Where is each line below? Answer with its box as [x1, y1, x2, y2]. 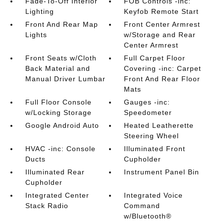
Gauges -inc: [124, 98, 170, 106]
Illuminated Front [124, 145, 186, 153]
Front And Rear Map [25, 20, 98, 28]
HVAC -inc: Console [25, 145, 96, 153]
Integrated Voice [124, 191, 183, 199]
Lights [25, 31, 47, 39]
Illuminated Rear [25, 168, 85, 176]
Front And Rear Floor [124, 75, 201, 83]
